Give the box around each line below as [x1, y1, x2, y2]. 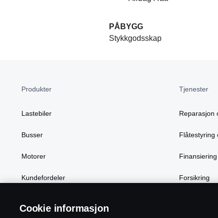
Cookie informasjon [19, 203, 109, 214]
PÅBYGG [109, 22, 143, 31]
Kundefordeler [21, 174, 65, 182]
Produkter [21, 85, 52, 93]
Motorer [21, 152, 46, 161]
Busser [21, 131, 43, 139]
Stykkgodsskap [109, 34, 162, 43]
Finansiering [179, 152, 217, 161]
